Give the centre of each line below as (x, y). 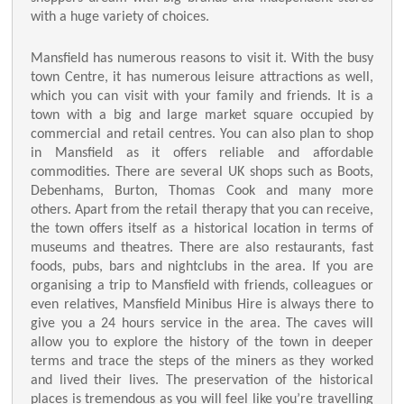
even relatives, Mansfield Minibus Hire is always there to (202, 305)
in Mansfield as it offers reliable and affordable (202, 153)
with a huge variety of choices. (120, 17)
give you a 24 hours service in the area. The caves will (202, 324)
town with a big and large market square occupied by (202, 115)
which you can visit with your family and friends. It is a (202, 96)
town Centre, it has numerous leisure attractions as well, (202, 78)
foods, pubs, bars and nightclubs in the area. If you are (202, 267)
